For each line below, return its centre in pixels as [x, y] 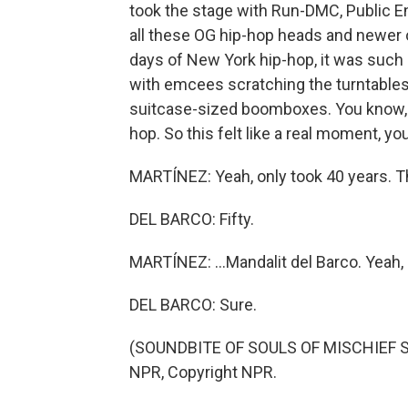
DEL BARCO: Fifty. [192, 219]
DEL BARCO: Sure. [193, 305]
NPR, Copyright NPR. [203, 372]
